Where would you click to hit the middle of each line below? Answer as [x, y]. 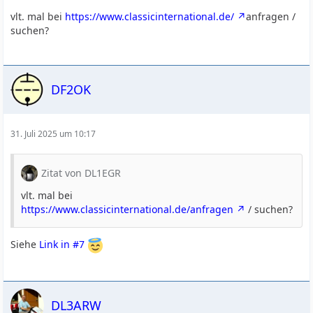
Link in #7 [62, 245]
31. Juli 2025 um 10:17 [53, 134]
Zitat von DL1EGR [81, 173]
